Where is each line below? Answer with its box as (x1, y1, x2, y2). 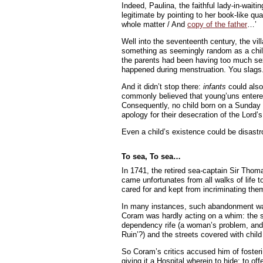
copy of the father (187, 20, 247, 29)
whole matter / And (122, 20, 187, 29)
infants (203, 82, 226, 91)
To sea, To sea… (122, 152, 181, 161)
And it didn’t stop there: (122, 82, 203, 91)
